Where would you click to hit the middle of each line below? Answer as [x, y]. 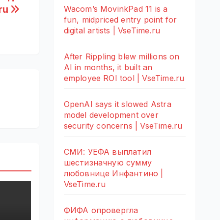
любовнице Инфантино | [113, 173]
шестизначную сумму [108, 162]
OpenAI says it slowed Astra [117, 104]
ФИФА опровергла [101, 210]
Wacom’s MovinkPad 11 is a [116, 9]
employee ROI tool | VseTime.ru [124, 78]
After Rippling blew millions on [122, 56]
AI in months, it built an [108, 67]
